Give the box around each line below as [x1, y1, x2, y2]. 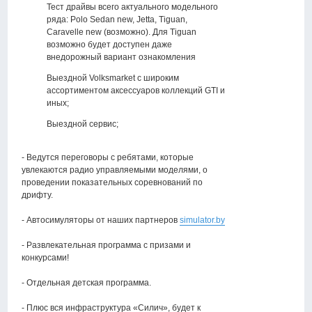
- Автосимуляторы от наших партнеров [22, 215, 180, 226]
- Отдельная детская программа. [22, 278, 152, 288]
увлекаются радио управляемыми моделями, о [22, 165, 208, 175]
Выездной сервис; [47, 119, 119, 130]
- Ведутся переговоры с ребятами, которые [22, 153, 194, 163]
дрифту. [22, 190, 54, 201]
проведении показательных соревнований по [22, 178, 203, 188]
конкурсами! [22, 253, 70, 263]
